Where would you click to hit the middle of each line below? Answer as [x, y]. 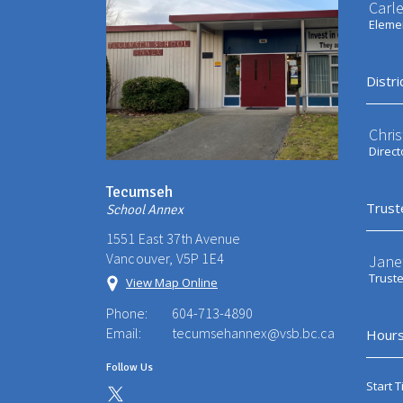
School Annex [145, 210]
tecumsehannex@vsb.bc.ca [253, 333]
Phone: [127, 313]
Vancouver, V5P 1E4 [165, 259]
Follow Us [130, 368]
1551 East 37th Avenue [174, 239]
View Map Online [172, 283]
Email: [124, 333]
